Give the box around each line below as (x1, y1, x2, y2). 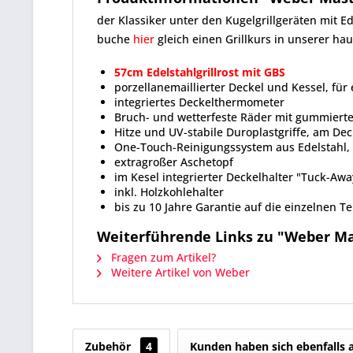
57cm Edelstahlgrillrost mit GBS (114, 65, 285, 80)
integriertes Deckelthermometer (114, 95, 284, 110)
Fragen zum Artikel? (108, 250, 216, 265)
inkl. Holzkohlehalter (114, 184, 224, 199)
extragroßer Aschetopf (114, 154, 233, 169)
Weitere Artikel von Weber (108, 265, 250, 280)
